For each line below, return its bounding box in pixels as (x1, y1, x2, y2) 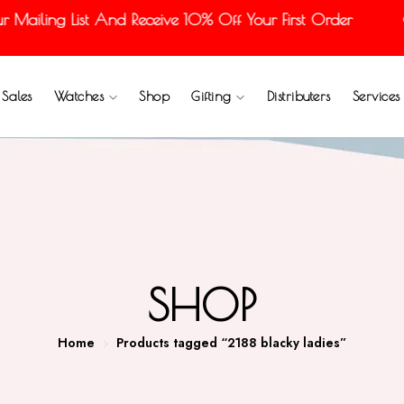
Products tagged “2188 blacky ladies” (116, 334, 346, 352)
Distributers (266, 88, 331, 104)
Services (352, 88, 400, 104)
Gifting (191, 88, 237, 104)
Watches (53, 88, 109, 104)
